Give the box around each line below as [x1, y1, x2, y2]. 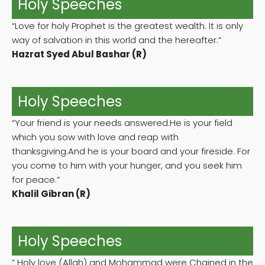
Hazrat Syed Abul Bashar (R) [12, 48, 147, 61]
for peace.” [12, 173, 60, 186]
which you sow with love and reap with [12, 131, 179, 144]
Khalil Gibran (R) [12, 188, 91, 201]
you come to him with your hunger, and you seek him [12, 159, 242, 172]
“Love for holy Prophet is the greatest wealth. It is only [12, 20, 243, 33]
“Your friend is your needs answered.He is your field [12, 117, 232, 130]
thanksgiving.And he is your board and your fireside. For [12, 145, 250, 158]
